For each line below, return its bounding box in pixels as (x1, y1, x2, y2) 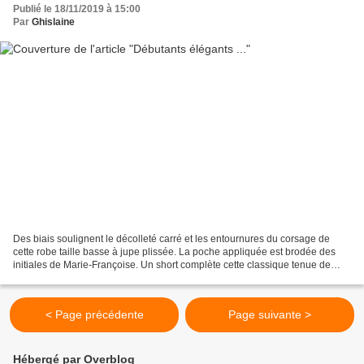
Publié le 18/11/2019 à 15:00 (13, 2, 141, 15)
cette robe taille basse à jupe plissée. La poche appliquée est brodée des (13, 246, 336, 258)
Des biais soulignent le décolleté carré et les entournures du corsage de (13, 233, 330, 245)
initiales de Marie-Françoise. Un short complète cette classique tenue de (13, 259, 331, 271)
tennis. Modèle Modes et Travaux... (13, 272, 167, 284)
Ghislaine (32, 15, 75, 28)
